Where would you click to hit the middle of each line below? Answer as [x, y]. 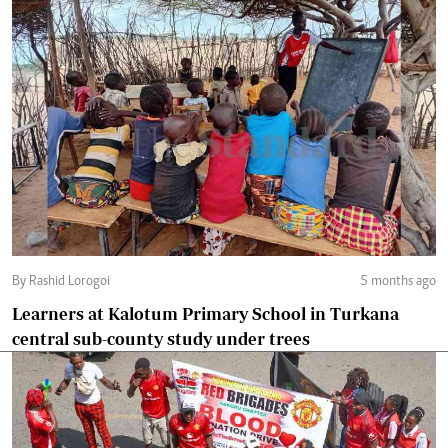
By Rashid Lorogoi [69, 282]
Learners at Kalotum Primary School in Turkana [205, 313]
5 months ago [398, 282]
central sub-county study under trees [161, 338]
